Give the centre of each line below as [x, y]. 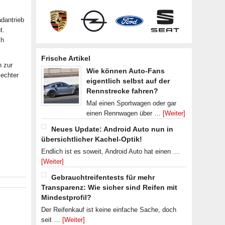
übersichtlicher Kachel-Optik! [92, 139]
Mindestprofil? [66, 197]
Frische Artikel [66, 58]
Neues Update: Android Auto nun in [112, 129]
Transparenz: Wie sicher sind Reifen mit [109, 187]
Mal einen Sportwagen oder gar [131, 103]
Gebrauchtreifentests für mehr [103, 177]
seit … [52, 220]
